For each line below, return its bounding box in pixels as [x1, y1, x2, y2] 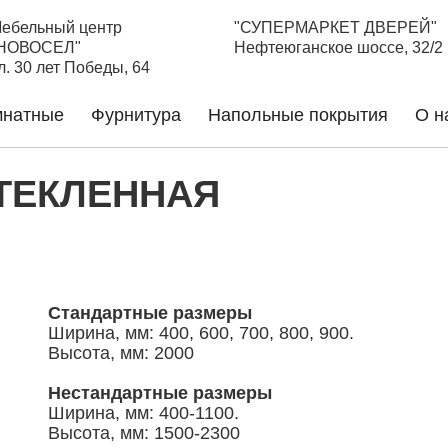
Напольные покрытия [208, 105, 388, 125]
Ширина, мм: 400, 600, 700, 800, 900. [48, 323, 354, 343]
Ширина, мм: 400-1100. [48, 403, 239, 423]
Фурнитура [91, 105, 181, 125]
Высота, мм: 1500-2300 [48, 423, 240, 443]
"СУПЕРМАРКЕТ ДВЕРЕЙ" [234, 19, 441, 36]
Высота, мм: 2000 [48, 343, 194, 363]
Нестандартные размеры [48, 383, 272, 403]
